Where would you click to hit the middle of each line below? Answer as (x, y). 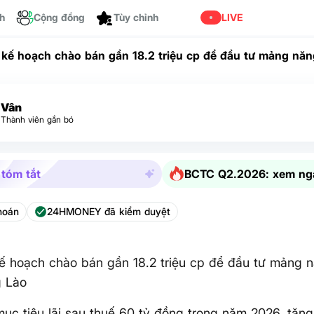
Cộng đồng (59, 17)
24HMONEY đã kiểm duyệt (109, 212)
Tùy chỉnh (136, 35)
